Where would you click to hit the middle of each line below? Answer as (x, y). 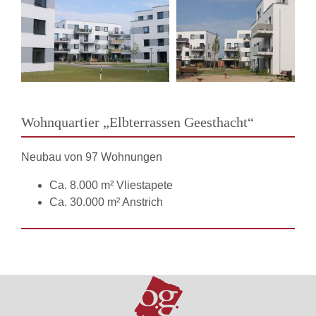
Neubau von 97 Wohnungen (92, 157)
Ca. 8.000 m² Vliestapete (111, 185)
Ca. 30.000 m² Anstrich (106, 202)
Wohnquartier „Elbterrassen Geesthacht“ (138, 122)
